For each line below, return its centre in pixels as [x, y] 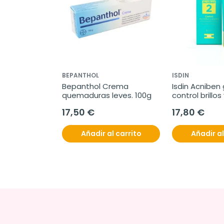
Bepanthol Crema [95, 86]
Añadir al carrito [111, 133]
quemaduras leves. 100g [107, 95]
